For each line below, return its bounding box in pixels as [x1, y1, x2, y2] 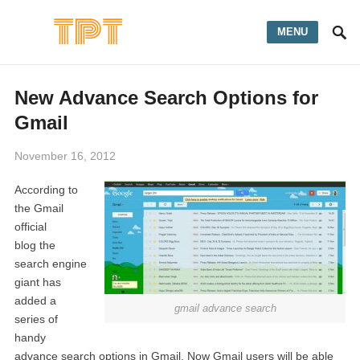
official [14, 220, 47, 233]
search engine [14, 257, 87, 270]
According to [14, 183, 78, 196]
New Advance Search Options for [14, 87, 318, 108]
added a [14, 294, 56, 307]
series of [14, 313, 58, 325]
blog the [14, 239, 55, 252]
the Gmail [14, 202, 63, 215]
